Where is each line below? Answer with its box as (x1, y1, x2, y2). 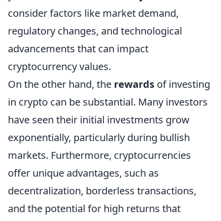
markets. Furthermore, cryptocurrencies (8, 148, 191, 162)
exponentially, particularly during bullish (8, 131, 190, 145)
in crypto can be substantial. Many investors (8, 95, 208, 109)
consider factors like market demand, (8, 6, 179, 20)
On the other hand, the (8, 77, 114, 91)
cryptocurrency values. (8, 60, 111, 74)
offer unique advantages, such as (8, 166, 159, 180)
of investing (154, 77, 210, 91)
